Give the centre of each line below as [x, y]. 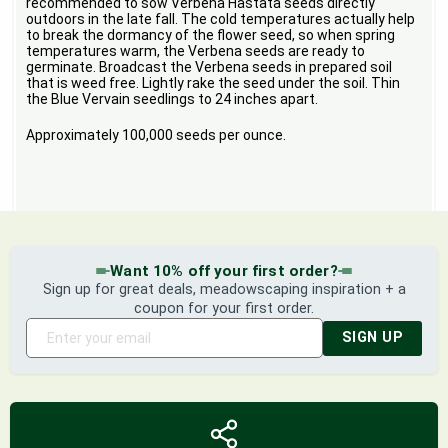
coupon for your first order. [224, 309]
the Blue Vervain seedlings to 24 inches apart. [172, 99]
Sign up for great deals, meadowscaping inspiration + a [224, 290]
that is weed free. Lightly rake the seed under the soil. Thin [213, 83]
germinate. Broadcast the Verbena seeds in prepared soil [209, 67]
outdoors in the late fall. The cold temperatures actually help [221, 19]
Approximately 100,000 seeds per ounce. [156, 135]
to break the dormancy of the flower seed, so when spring [211, 35]
